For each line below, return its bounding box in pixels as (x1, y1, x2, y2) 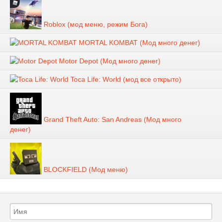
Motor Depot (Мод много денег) (57, 56, 161, 65)
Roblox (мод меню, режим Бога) (42, 20, 148, 28)
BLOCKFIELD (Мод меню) (42, 165, 128, 173)
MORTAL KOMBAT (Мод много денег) (77, 38, 200, 47)
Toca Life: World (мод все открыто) (68, 75, 181, 83)
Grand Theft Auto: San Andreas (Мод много (42, 115, 181, 123)
